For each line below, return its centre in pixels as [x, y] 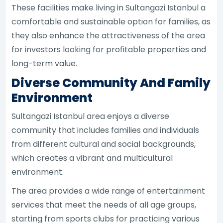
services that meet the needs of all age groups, [104, 205]
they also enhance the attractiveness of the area [109, 35]
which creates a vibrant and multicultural [92, 158]
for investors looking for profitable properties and [109, 49]
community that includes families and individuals [106, 130]
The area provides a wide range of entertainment [109, 191]
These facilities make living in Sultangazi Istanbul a [109, 7]
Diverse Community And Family [111, 83]
